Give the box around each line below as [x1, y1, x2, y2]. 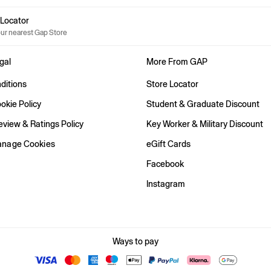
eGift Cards [146, 139, 191, 149]
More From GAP [146, 57, 207, 67]
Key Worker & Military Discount [146, 119, 263, 129]
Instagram [146, 179, 185, 189]
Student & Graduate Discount [146, 99, 260, 109]
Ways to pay [113, 237, 158, 247]
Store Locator [146, 79, 198, 90]
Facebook [146, 159, 184, 169]
